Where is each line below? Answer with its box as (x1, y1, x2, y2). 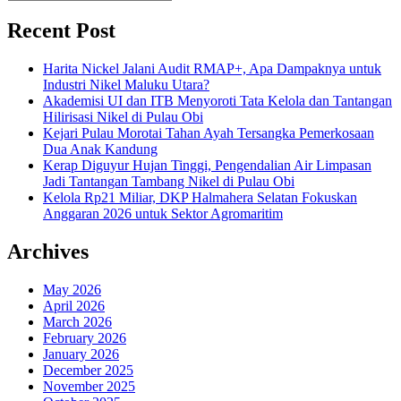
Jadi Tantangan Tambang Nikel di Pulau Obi (43, 174, 294, 190)
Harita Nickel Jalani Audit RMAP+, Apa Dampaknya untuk (43, 61, 381, 77)
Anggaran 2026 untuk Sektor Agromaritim (43, 206, 283, 222)
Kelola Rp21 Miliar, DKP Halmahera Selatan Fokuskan (43, 190, 357, 206)
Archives (7, 240, 89, 264)
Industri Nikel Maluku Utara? (43, 77, 209, 93)
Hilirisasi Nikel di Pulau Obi (43, 109, 203, 125)
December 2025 (43, 362, 133, 378)
